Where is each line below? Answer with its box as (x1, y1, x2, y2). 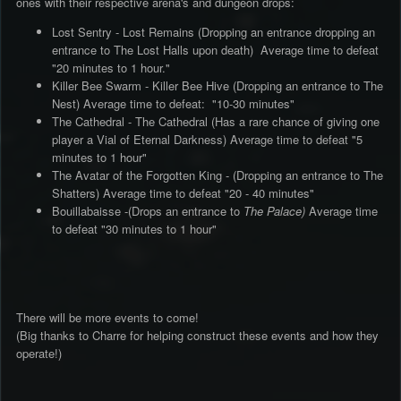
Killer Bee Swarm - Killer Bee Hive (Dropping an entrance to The (52, 77, 383, 95)
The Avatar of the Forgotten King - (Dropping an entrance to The (52, 166, 383, 184)
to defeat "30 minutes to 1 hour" (52, 220, 217, 238)
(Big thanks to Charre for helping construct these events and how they (16, 327, 379, 345)
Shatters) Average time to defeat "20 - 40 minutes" (52, 184, 314, 202)
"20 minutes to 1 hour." (52, 59, 170, 77)
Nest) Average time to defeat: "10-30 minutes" (52, 95, 294, 113)
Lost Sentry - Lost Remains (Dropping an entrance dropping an (52, 23, 375, 41)
